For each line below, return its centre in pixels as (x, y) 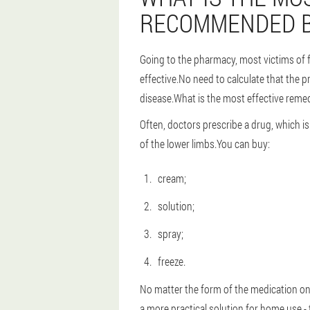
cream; (172, 178)
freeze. (172, 261)
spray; (171, 234)
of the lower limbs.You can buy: (205, 144)
